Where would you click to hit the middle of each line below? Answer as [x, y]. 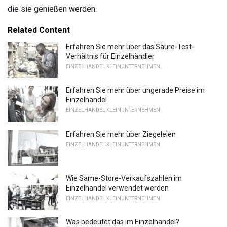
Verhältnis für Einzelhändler [110, 56]
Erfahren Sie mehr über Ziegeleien [121, 134]
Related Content [39, 30]
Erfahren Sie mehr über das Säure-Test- [130, 46]
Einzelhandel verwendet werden [117, 188]
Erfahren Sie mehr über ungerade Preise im [135, 90]
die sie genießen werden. [52, 9]
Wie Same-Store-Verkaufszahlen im [124, 178]
